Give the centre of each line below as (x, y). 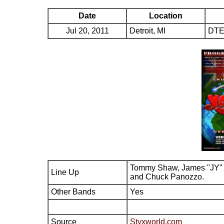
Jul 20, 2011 (87, 31)
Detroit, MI (147, 31)
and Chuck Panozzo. (167, 177)
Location (166, 16)
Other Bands (73, 192)
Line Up (65, 172)
